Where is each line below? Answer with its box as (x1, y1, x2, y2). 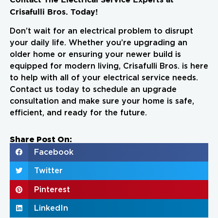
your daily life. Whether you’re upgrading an (10, 38, 187, 47)
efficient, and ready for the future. (10, 109, 147, 117)
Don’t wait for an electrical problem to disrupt (10, 27, 193, 35)
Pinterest (34, 185, 70, 194)
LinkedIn (34, 204, 68, 212)
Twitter (34, 167, 63, 175)
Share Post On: (10, 134, 72, 144)
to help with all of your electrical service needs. (10, 73, 198, 82)
